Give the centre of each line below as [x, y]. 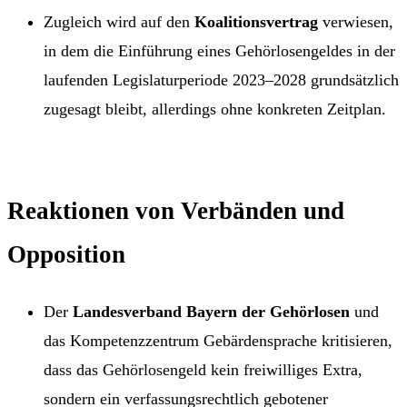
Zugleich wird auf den [119, 21]
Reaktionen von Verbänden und [176, 211]
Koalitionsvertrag [256, 21]
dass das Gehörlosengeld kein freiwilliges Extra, [203, 369]
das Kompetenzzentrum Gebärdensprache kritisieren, [218, 340]
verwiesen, [356, 21]
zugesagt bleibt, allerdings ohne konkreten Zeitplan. [215, 109]
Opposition [66, 255]
